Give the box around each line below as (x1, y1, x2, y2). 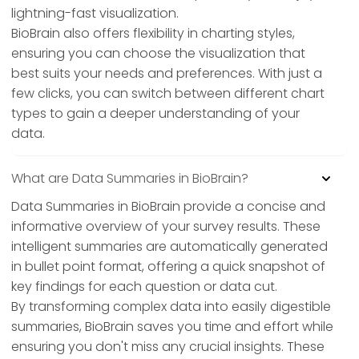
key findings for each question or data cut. (11, 277, 277, 296)
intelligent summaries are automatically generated (11, 237, 328, 256)
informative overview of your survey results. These (11, 217, 321, 236)
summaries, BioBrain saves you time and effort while (11, 317, 333, 337)
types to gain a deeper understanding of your (11, 104, 300, 123)
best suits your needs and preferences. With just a (11, 64, 322, 83)
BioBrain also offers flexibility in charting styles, (11, 24, 295, 43)
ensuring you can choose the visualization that (11, 44, 305, 63)
